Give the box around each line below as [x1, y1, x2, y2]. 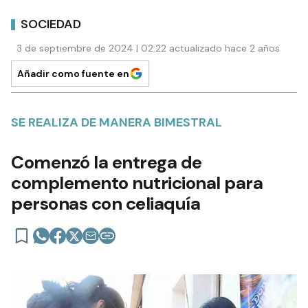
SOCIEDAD [21, 15, 81, 32]
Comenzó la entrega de [11, 151, 202, 175]
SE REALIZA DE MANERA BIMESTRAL [11, 114, 222, 131]
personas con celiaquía [11, 192, 200, 216]
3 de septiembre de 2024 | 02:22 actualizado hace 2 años [16, 42, 280, 55]
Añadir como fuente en [17, 67, 129, 80]
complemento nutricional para [11, 171, 263, 195]
